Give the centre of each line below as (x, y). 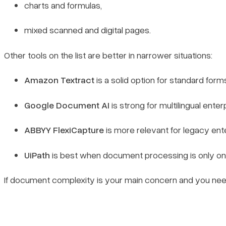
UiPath (37, 155)
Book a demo (37, 187)
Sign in (36, 201)
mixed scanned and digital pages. (88, 30)
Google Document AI (67, 105)
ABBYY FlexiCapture (64, 130)
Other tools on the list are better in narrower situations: (108, 55)
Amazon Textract (59, 80)
